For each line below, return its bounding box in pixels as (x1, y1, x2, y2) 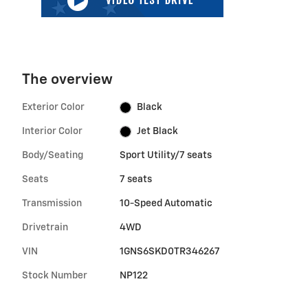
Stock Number (22, 271, 87, 281)
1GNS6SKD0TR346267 (119, 247, 220, 257)
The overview (22, 73, 113, 88)
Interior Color (22, 126, 82, 137)
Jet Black (137, 126, 179, 137)
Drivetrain (22, 223, 68, 233)
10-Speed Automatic (119, 199, 212, 209)
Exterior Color (22, 102, 85, 113)
